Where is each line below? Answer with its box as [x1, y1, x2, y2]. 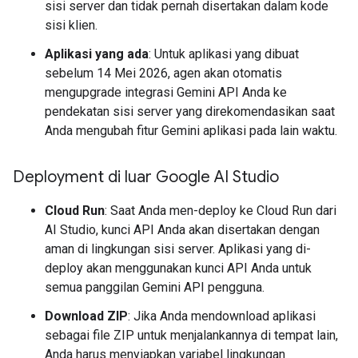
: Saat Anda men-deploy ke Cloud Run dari [105, 203, 336, 218]
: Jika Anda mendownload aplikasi [128, 308, 316, 324]
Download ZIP [45, 308, 128, 324]
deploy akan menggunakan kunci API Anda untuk [45, 261, 312, 276]
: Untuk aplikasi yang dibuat [149, 46, 299, 62]
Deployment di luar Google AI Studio [13, 167, 279, 187]
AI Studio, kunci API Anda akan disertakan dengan [45, 222, 320, 237]
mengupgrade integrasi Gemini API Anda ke [45, 85, 287, 100]
